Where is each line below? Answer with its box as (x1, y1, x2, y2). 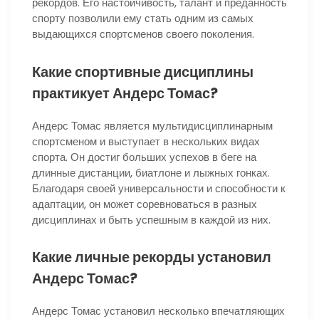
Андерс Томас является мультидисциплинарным (32, 117, 273, 133)
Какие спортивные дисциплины (32, 61, 253, 82)
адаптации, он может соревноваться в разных (32, 196, 257, 211)
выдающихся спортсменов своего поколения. (32, 26, 254, 42)
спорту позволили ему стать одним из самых (32, 11, 253, 26)
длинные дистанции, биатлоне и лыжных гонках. (32, 164, 270, 180)
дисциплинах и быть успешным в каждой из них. (32, 211, 271, 227)
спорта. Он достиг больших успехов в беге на (32, 149, 256, 164)
